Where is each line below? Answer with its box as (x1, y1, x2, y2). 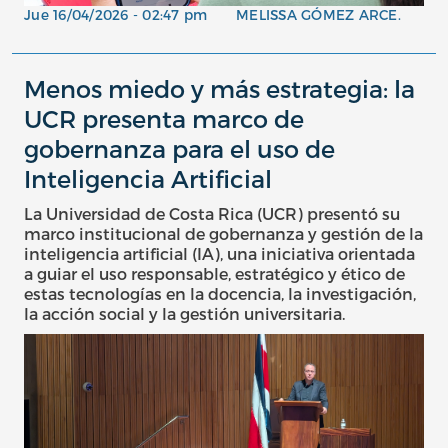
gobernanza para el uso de (24, 133, 335, 163)
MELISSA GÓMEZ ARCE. (236, 5, 401, 23)
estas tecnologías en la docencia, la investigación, (24, 283, 416, 303)
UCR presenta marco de (24, 103, 304, 133)
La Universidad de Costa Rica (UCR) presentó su (24, 203, 400, 223)
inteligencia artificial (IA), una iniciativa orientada (24, 243, 415, 263)
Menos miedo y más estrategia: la (24, 73, 415, 103)
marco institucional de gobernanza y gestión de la (24, 223, 423, 243)
